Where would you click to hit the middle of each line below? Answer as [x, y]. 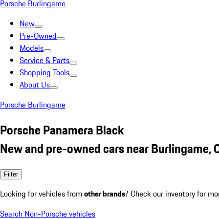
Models [32, 48]
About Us [35, 85]
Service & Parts [44, 60]
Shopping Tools [44, 72]
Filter [11, 174]
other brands [105, 193]
